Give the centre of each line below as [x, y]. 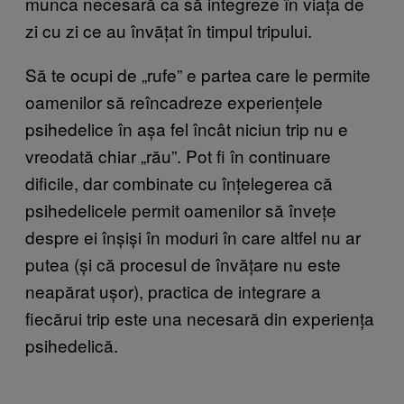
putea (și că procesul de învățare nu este [183, 264]
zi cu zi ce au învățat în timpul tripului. [169, 31]
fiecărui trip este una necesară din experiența [200, 318]
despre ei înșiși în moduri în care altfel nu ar [193, 237]
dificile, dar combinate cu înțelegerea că [179, 183]
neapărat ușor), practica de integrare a [173, 291]
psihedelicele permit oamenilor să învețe [181, 210]
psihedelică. [72, 345]
